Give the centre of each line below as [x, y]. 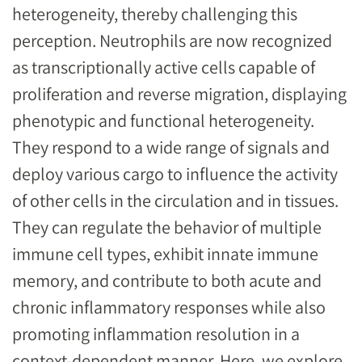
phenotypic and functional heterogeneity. [163, 120]
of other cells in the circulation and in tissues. [175, 200]
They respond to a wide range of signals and [171, 147]
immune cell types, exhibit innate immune [165, 253]
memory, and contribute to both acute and [167, 280]
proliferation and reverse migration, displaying [179, 93]
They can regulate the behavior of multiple [167, 227]
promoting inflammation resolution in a [156, 333]
